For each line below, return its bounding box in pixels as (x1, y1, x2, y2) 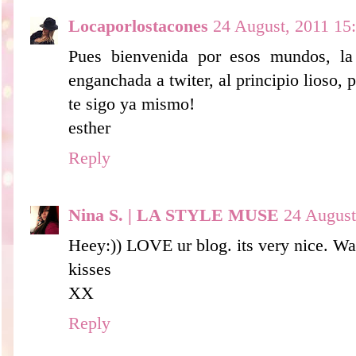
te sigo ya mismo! (68, 94, 195, 114)
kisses (68, 259, 111, 279)
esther (68, 118, 110, 137)
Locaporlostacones (68, 16, 208, 36)
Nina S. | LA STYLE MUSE (68, 205, 279, 225)
